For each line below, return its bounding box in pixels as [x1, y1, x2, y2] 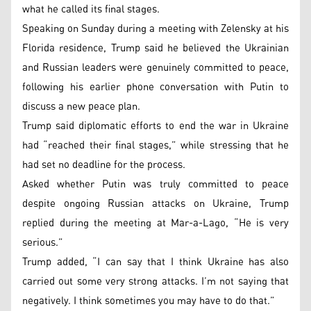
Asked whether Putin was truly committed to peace [22, 174, 289, 194]
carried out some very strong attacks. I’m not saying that [22, 271, 289, 292]
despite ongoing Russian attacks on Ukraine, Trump [22, 193, 289, 214]
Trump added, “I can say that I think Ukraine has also [22, 251, 289, 272]
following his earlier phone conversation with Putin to [22, 76, 289, 97]
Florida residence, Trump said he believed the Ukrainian [22, 37, 289, 58]
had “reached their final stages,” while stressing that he [22, 135, 289, 155]
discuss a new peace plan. [22, 96, 140, 117]
